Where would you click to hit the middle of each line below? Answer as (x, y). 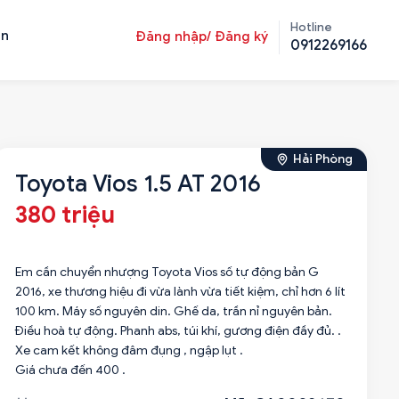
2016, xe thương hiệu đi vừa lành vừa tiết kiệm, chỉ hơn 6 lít (180, 292)
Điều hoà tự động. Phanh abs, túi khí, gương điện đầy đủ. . (178, 331)
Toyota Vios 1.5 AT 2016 (138, 183)
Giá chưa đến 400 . (70, 370)
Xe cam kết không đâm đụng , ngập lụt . (129, 350)
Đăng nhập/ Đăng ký (202, 37)
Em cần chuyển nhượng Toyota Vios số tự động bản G (167, 272)
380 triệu (65, 215)
